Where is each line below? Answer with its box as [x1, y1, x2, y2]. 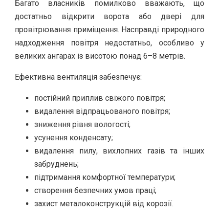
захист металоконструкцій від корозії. [34, 198, 174, 208]
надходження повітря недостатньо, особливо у [15, 38, 204, 47]
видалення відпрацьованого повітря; [34, 106, 170, 116]
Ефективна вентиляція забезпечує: [15, 72, 142, 82]
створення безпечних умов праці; [34, 185, 156, 195]
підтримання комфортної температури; [34, 172, 175, 182]
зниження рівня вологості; [34, 119, 131, 129]
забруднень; [34, 159, 79, 169]
